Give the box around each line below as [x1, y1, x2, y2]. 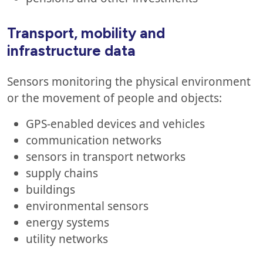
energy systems [26, 215, 109, 230]
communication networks [26, 133, 161, 148]
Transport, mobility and [7, 24, 165, 42]
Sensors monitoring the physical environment [7, 74, 251, 89]
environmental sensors [26, 198, 149, 214]
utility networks [26, 231, 111, 247]
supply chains [26, 166, 98, 181]
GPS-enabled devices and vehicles [26, 116, 205, 131]
